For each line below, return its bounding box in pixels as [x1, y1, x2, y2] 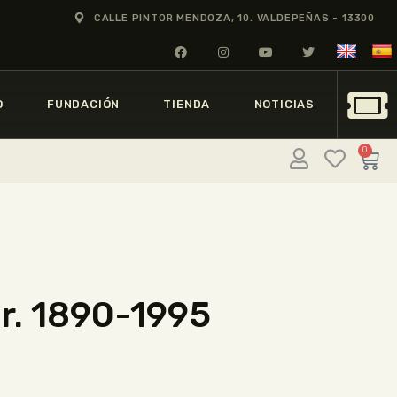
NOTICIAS [253, 97, 315, 112]
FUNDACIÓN [46, 97, 121, 112]
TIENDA [163, 97, 211, 112]
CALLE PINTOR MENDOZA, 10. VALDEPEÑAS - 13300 [93, 12, 375, 24]
